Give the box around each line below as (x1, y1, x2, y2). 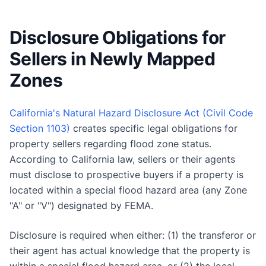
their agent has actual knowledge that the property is (9, 244, 250, 256)
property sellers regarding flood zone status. (9, 137, 211, 150)
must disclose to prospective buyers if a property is (9, 168, 243, 180)
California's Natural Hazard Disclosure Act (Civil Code (9, 106, 253, 119)
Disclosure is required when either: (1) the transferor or (9, 229, 256, 241)
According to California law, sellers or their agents (9, 153, 235, 165)
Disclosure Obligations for (9, 26, 226, 48)
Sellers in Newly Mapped (9, 47, 216, 69)
